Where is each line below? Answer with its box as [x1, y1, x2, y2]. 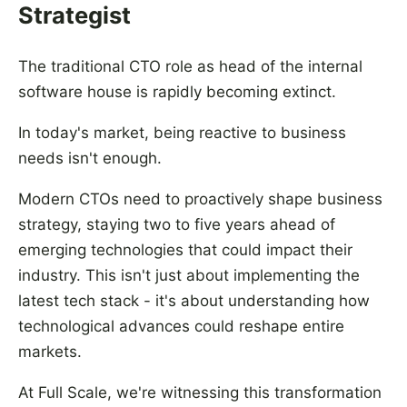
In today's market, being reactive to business [18, 123, 346, 142]
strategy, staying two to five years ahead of [18, 214, 335, 233]
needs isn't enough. [18, 148, 162, 167]
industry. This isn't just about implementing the [18, 265, 360, 284]
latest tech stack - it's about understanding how [18, 291, 370, 310]
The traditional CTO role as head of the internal [18, 56, 362, 75]
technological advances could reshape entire [18, 316, 344, 335]
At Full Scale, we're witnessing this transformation [18, 382, 382, 402]
